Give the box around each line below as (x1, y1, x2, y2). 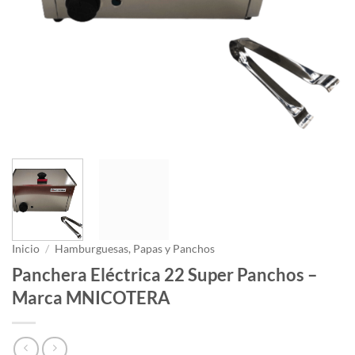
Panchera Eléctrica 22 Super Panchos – (12, 263, 318, 285)
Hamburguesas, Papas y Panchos (55, 242, 216, 255)
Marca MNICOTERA (12, 286, 170, 308)
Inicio (12, 242, 40, 255)
